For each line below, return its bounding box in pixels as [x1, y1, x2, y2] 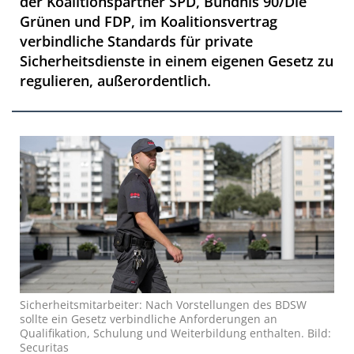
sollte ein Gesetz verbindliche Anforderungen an [20, 311, 277, 326]
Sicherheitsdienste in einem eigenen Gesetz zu [20, 51, 333, 70]
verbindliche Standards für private [20, 32, 253, 51]
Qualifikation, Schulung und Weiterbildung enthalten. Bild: [20, 326, 331, 341]
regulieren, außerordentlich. [20, 71, 211, 90]
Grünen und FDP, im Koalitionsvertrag [20, 12, 277, 31]
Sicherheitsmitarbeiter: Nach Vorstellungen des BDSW [20, 297, 307, 312]
